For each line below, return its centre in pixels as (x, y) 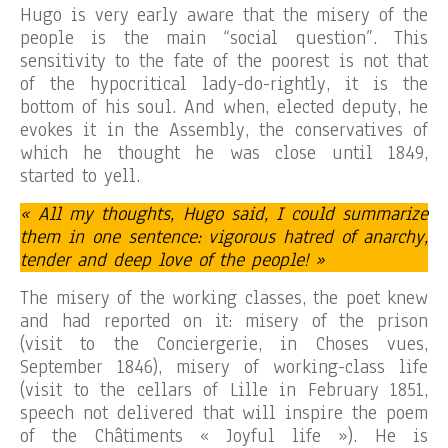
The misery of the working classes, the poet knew (224, 298)
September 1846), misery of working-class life (224, 367)
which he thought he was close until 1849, (224, 153)
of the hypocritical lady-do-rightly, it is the (224, 84)
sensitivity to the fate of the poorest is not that (224, 61)
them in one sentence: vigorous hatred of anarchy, (224, 237)
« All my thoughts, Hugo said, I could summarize (224, 214)
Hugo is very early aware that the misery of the (224, 15)
